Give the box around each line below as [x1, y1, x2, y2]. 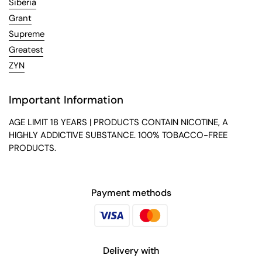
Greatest [9, 44, 43, 56]
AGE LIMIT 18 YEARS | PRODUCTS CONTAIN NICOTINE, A [9, 116, 228, 129]
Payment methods [91, 187, 171, 199]
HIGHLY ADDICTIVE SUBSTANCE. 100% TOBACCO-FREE [9, 129, 227, 142]
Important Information [9, 92, 123, 108]
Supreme [9, 28, 44, 40]
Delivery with [103, 244, 159, 257]
